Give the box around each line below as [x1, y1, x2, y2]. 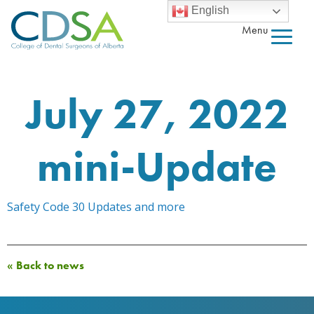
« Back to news [7, 258, 84, 273]
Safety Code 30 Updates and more [7, 199, 185, 214]
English [189, 4, 230, 17]
